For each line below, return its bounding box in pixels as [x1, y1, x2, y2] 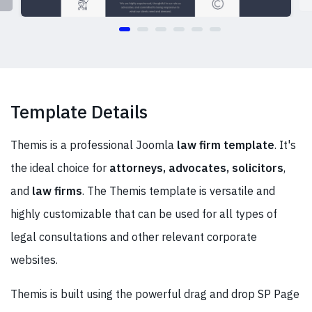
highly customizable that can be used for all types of [10, 206, 277, 221]
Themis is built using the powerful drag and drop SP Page [10, 286, 299, 301]
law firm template [177, 137, 274, 152]
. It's [274, 137, 296, 152]
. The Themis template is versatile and [82, 183, 275, 198]
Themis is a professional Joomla [10, 137, 177, 152]
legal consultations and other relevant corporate [10, 229, 257, 244]
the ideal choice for [10, 160, 109, 175]
